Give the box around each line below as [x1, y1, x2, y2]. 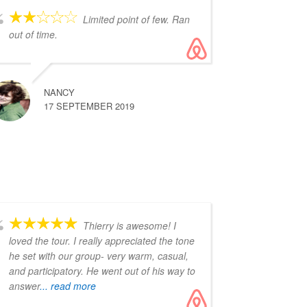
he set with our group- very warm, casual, [8, 249, 188, 263]
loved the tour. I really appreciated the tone [8, 234, 195, 248]
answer [8, 279, 40, 293]
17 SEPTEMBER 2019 [43, 99, 134, 113]
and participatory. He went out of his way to [8, 264, 195, 278]
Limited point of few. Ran [82, 12, 190, 27]
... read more [39, 279, 96, 293]
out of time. [8, 27, 58, 42]
